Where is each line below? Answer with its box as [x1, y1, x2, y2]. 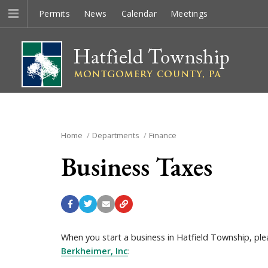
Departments [92, 130, 139, 141]
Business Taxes [61, 150, 212, 184]
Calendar [121, 8, 157, 19]
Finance [148, 130, 176, 141]
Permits [39, 8, 70, 19]
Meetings [171, 8, 208, 19]
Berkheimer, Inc [61, 245, 128, 257]
